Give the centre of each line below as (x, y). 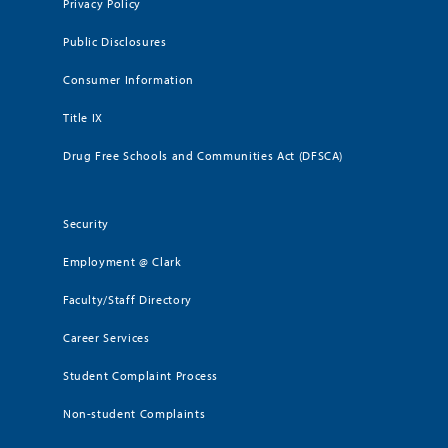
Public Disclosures (114, 41)
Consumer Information (128, 79)
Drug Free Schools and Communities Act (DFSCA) (203, 155)
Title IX (83, 117)
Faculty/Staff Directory (127, 299)
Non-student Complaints (134, 413)
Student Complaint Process (140, 375)
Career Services (106, 337)
